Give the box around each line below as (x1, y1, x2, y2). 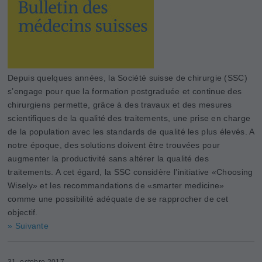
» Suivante (8, 220, 49, 230)
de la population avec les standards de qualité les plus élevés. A (8, 126, 254, 136)
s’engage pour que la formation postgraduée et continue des (8, 86, 242, 96)
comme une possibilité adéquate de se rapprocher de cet (8, 194, 229, 204)
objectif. (8, 207, 38, 217)
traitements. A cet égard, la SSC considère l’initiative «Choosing (8, 167, 253, 177)
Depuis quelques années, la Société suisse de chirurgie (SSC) (8, 73, 247, 82)
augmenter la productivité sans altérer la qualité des (8, 153, 209, 163)
